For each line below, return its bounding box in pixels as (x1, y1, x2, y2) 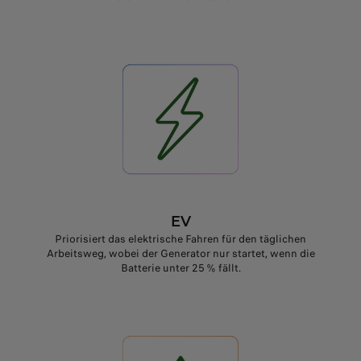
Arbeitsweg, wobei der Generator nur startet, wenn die (46, 245, 315, 261)
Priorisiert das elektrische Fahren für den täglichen (55, 230, 306, 247)
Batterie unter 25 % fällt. (120, 259, 241, 276)
